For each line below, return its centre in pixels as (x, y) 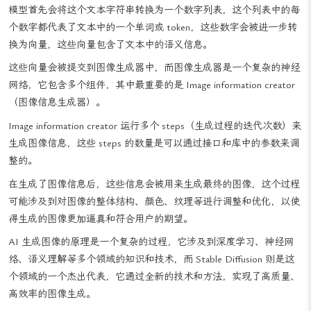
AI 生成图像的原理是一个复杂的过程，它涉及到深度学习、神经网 (151, 260)
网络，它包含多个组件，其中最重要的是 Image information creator (152, 103)
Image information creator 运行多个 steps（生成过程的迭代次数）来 (155, 144)
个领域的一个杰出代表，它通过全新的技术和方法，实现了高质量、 (154, 294)
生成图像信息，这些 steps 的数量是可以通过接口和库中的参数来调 (154, 161)
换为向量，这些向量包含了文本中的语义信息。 (110, 62)
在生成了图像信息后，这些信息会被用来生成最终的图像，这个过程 (154, 201)
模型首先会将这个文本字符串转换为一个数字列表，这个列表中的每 (154, 27)
